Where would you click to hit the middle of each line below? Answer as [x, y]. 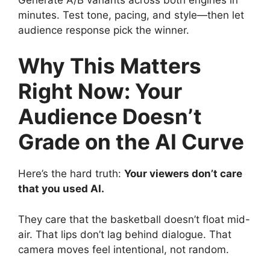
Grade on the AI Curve [131, 142]
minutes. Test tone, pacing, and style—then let [131, 15]
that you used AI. [61, 189]
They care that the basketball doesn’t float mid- [134, 219]
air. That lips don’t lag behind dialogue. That [125, 234]
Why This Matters [110, 66]
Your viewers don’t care [183, 174]
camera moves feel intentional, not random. [124, 249]
